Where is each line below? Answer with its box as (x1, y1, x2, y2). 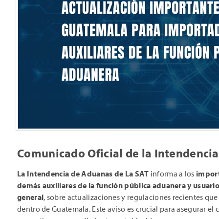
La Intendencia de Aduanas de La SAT (17, 169, 149, 179)
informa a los (149, 169, 196, 179)
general (17, 192, 44, 202)
